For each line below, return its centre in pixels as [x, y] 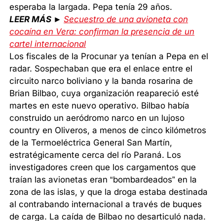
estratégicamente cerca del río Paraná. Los [95, 155]
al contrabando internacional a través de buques [106, 204]
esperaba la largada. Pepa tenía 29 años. [91, 7]
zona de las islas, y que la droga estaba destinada [109, 192]
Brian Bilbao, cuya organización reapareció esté [104, 93]
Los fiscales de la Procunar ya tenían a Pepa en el [109, 56]
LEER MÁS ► [37, 19]
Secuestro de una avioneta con [126, 19]
